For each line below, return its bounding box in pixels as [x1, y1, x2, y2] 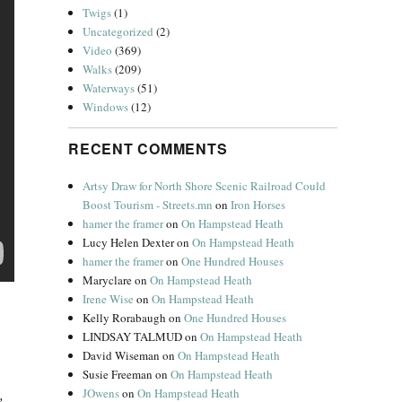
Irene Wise [83, 291, 135, 307]
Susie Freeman [83, 366, 153, 382]
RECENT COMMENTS [68, 138, 228, 159]
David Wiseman [83, 347, 161, 363]
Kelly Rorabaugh [83, 310, 167, 326]
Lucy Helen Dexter [83, 234, 175, 250]
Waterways [83, 80, 135, 96]
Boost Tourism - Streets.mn [83, 197, 214, 213]
